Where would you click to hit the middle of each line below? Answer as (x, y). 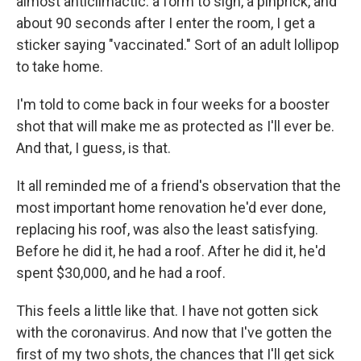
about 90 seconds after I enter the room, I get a (166, 23)
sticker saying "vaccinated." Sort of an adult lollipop (178, 45)
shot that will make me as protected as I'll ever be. (175, 126)
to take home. (60, 66)
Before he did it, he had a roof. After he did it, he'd (171, 251)
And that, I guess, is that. (93, 148)
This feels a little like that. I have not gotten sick (167, 311)
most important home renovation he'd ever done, (171, 207)
